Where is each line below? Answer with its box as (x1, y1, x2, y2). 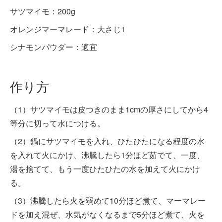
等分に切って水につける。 (10, 117, 105, 129)
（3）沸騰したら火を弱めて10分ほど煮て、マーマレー (10, 194, 206, 206)
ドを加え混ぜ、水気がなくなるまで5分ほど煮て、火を (10, 208, 205, 220)
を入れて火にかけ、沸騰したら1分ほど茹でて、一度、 (10, 149, 205, 161)
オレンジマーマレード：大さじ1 (10, 23, 125, 35)
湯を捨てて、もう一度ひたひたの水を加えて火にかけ (10, 163, 200, 174)
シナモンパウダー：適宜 (10, 41, 97, 53)
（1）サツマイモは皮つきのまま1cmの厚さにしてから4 (10, 103, 208, 115)
